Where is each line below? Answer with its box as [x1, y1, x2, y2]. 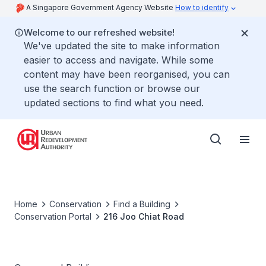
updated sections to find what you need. [24, 97, 204, 109]
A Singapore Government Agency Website [26, 3, 175, 12]
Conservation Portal [14, 211, 91, 221]
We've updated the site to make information [24, 40, 220, 52]
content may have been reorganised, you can [24, 68, 230, 80]
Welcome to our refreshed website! [24, 27, 175, 38]
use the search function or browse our [24, 83, 200, 94]
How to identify [175, 3, 229, 12]
